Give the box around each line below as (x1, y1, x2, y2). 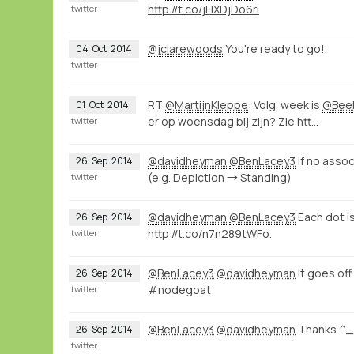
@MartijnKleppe (165, 96, 248, 112)
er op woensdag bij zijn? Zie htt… (148, 113, 318, 129)
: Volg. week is (248, 96, 322, 112)
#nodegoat (148, 281, 211, 297)
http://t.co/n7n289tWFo (148, 225, 269, 241)
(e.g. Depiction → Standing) (148, 169, 292, 185)
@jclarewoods (148, 40, 223, 56)
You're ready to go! (223, 40, 325, 56)
